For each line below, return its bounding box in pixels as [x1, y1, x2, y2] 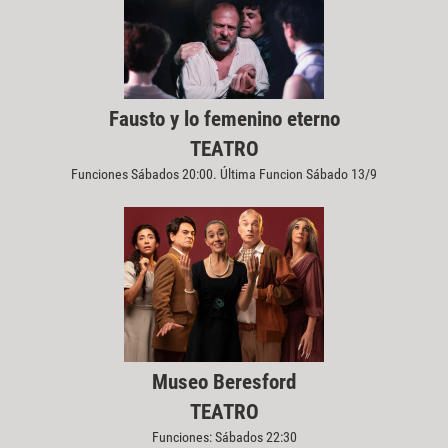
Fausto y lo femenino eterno [108, 107, 340, 132]
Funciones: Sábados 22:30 [151, 429, 297, 446]
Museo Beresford [152, 370, 296, 395]
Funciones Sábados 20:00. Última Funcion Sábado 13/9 [71, 166, 377, 183]
